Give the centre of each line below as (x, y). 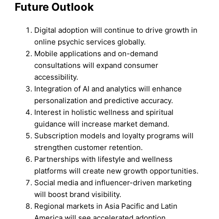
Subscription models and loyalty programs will (114, 135)
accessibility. (56, 77)
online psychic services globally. (90, 42)
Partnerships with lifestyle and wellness (104, 159)
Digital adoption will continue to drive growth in (116, 30)
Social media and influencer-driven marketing (113, 182)
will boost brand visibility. (78, 194)
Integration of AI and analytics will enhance (108, 88)
